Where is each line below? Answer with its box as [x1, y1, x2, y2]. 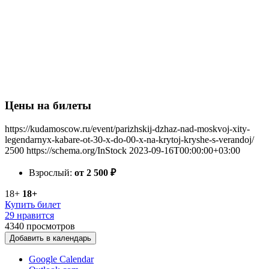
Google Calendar [29, 254, 94, 264]
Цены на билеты [5, 99, 91, 112]
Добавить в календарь [10, 234, 91, 243]
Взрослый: [29, 168, 74, 178]
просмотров [26, 221, 75, 231]
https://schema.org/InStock [26, 145, 127, 156]
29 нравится [5, 210, 54, 220]
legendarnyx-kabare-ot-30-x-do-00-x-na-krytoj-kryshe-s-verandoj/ [5, 134, 254, 145]
